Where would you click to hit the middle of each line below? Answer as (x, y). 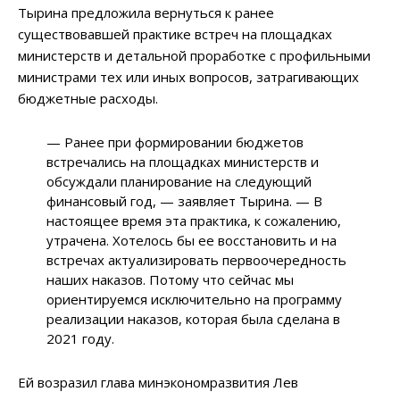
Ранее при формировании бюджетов (183, 142)
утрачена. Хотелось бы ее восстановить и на (192, 241)
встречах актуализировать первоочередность (197, 260)
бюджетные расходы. (88, 99)
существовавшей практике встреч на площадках (175, 34)
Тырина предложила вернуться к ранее (146, 13)
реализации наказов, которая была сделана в (194, 319)
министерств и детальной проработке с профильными (194, 56)
